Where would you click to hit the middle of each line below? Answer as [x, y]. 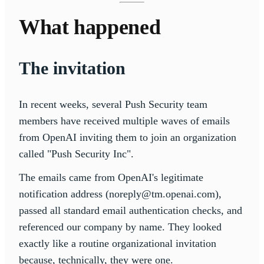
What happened [90, 27]
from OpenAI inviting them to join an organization [128, 137]
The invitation [72, 68]
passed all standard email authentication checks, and [131, 210]
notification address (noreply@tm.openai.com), [120, 194]
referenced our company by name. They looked [120, 227]
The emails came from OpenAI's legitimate [111, 177]
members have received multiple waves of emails [124, 121]
